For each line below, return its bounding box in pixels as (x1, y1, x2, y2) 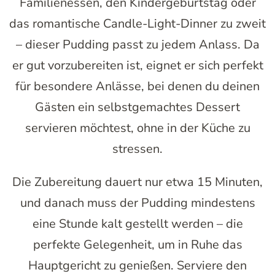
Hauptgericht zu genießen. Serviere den (28, 257, 247, 274)
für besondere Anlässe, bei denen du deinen (15, 77, 260, 95)
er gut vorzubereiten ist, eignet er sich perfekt (12, 56, 263, 74)
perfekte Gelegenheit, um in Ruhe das (33, 236, 242, 253)
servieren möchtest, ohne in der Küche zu (25, 119, 250, 136)
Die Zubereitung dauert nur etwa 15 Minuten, (12, 173, 263, 190)
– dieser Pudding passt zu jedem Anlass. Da (15, 36, 260, 53)
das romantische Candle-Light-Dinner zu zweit (9, 15, 266, 32)
